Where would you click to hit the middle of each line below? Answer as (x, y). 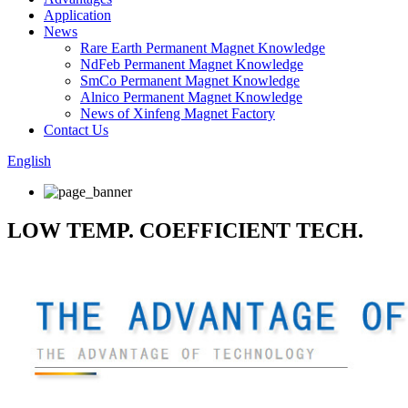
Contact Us (76, 130)
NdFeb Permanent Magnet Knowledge (192, 64)
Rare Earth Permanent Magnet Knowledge (203, 48)
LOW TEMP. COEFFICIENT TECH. (185, 230)
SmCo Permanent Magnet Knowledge (190, 81)
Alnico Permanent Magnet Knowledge (191, 97)
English (29, 161)
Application (77, 15)
